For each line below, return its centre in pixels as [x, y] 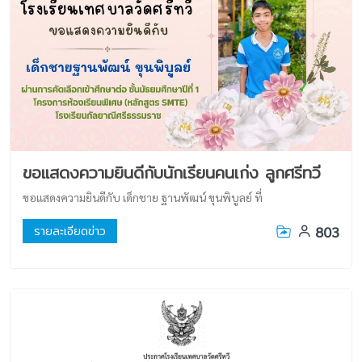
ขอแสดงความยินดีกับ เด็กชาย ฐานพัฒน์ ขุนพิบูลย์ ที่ [143, 198]
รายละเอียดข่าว [70, 232]
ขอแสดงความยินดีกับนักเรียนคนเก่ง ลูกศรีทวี [172, 173]
